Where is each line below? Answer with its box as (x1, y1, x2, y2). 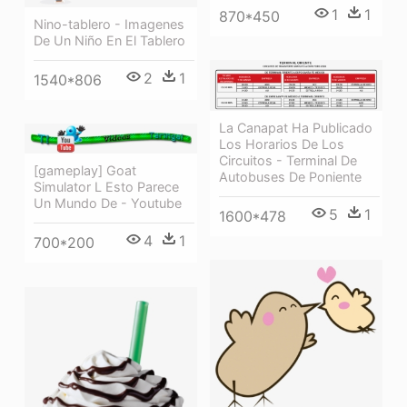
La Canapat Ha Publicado (219, 119, 372, 135)
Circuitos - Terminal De (219, 152, 357, 168)
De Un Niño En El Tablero (34, 32, 185, 48)
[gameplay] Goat (34, 163, 136, 179)
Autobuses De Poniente (219, 168, 362, 184)
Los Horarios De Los (219, 135, 344, 152)
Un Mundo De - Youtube (34, 195, 182, 212)
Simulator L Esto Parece (34, 179, 179, 195)
